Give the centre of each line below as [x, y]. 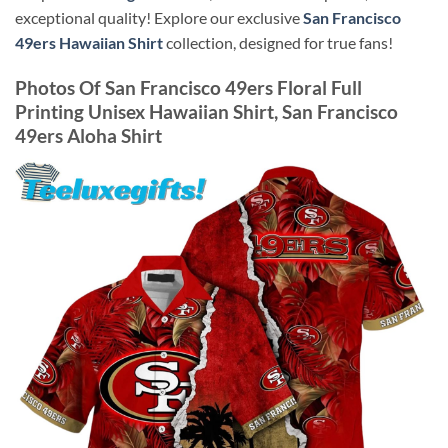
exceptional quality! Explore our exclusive [159, 18]
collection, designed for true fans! [278, 43]
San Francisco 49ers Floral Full [233, 87]
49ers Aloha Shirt [88, 135]
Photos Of [60, 87]
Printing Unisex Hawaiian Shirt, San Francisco [206, 111]
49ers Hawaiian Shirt [89, 43]
